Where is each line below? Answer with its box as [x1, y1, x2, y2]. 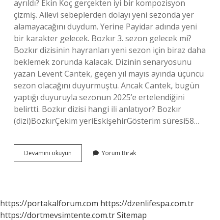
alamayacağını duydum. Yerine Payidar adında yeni [14, 21, 197, 32]
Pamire [71, 157, 91, 165]
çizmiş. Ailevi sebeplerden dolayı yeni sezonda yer [14, 9, 194, 20]
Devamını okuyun [24, 149, 72, 157]
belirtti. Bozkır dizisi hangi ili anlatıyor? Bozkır [14, 104, 181, 114]
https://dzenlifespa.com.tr [100, 198, 194, 209]
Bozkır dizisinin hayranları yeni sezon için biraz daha [14, 45, 206, 55]
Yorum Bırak [102, 149, 136, 157]
